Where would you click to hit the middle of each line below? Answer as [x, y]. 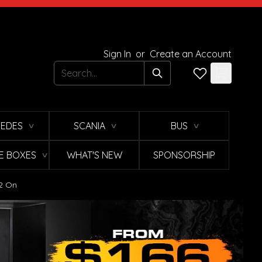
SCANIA [89, 126]
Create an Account [191, 54]
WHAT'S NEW [94, 155]
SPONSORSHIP [184, 155]
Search [70, 68]
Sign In [118, 54]
